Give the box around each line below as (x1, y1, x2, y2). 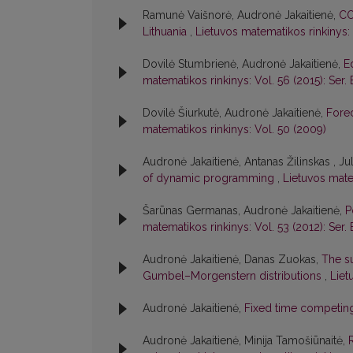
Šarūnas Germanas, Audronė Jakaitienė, (143, 204, 345, 217)
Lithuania (143, 25, 190, 39)
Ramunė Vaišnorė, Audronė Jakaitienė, (143, 9, 339, 22)
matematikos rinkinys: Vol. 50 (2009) (143, 123, 326, 136)
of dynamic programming (143, 172, 277, 185)
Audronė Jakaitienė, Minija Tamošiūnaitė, (143, 334, 348, 347)
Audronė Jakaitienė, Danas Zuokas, (143, 253, 321, 266)
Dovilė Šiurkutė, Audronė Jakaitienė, (143, 106, 326, 120)
